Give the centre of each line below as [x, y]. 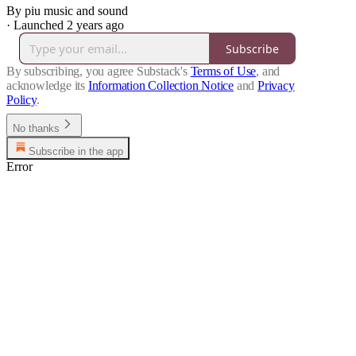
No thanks [36, 129]
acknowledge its [46, 86]
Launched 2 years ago [69, 25]
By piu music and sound [67, 11]
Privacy [276, 86]
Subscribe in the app [76, 152]
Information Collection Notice [161, 86]
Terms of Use [223, 72]
